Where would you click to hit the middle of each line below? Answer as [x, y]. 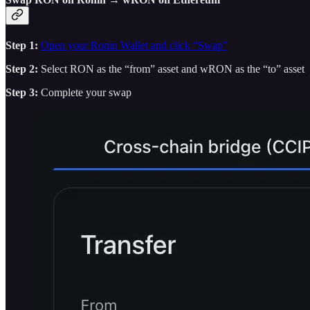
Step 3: [22, 92]
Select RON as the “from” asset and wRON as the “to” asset [171, 69]
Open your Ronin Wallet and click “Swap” [134, 45]
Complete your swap [85, 92]
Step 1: [23, 45]
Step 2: [22, 69]
